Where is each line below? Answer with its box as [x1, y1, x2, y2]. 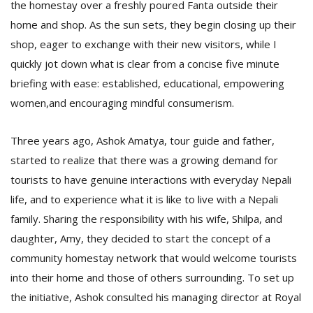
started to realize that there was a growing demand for [10, 153, 278, 167]
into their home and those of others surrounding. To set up [10, 270, 294, 284]
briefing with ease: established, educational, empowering [10, 76, 284, 90]
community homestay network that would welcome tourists [10, 251, 297, 265]
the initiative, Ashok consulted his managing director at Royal [10, 290, 301, 304]
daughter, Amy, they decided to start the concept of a [10, 231, 270, 245]
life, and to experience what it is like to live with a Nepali [10, 192, 278, 206]
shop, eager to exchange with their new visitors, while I [10, 37, 277, 51]
